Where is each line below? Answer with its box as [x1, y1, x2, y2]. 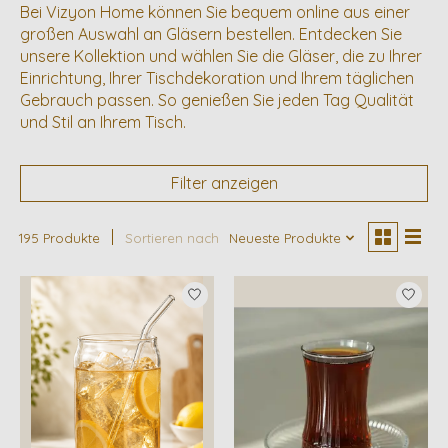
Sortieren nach [124, 229, 219, 246]
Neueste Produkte [228, 229, 341, 246]
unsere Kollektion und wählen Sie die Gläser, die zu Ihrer [20, 45, 422, 66]
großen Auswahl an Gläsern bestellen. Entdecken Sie [20, 23, 402, 44]
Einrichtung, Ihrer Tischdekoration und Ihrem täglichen [20, 67, 414, 88]
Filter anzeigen [170, 172, 278, 193]
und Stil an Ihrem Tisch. [20, 111, 186, 132]
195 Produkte [18, 229, 100, 246]
